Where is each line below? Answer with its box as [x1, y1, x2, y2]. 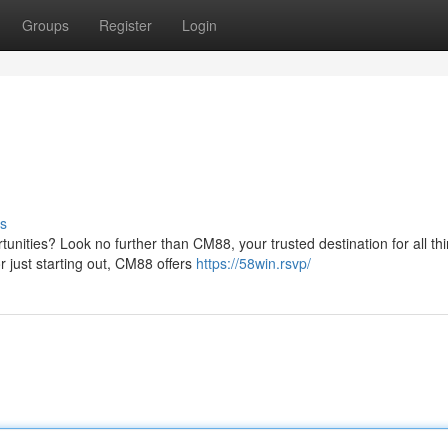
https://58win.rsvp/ [196, 253, 311, 273]
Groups [22, 15, 69, 35]
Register [99, 15, 152, 35]
